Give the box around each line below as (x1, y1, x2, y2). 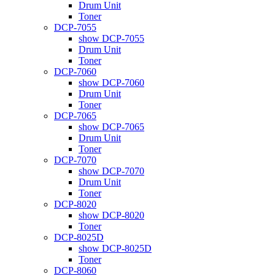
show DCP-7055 (79, 33, 144, 44)
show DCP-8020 (79, 209, 144, 220)
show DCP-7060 (79, 77, 144, 88)
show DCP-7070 (79, 165, 144, 176)
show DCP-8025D (79, 242, 152, 254)
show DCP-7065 (79, 121, 144, 132)
